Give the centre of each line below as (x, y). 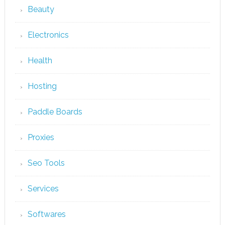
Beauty (41, 9)
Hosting (42, 86)
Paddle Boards (55, 112)
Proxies (41, 137)
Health (40, 61)
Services (43, 189)
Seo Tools (46, 163)
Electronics (48, 35)
